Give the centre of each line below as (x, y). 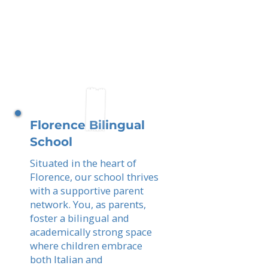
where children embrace (86, 246)
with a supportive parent (87, 191)
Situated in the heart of (83, 163)
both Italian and (66, 259)
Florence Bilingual (87, 125)
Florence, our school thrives (94, 177)
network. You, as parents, (88, 204)
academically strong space (91, 232)
